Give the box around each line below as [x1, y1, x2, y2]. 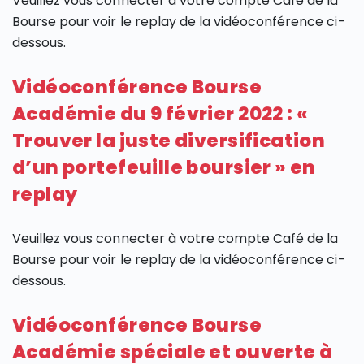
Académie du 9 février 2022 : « [12, 101, 309, 128]
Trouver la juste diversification [12, 128, 326, 154]
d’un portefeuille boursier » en [12, 154, 316, 181]
